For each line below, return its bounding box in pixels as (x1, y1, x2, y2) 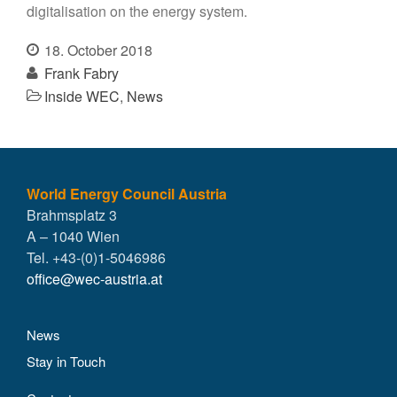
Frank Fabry (44, 62, 119, 83)
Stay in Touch (27, 352, 105, 371)
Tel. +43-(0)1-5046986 (27, 247, 166, 269)
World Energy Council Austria (27, 183, 227, 205)
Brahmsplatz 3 (27, 205, 117, 226)
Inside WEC (44, 85, 120, 106)
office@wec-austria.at (27, 269, 162, 290)
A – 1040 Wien (27, 226, 120, 247)
